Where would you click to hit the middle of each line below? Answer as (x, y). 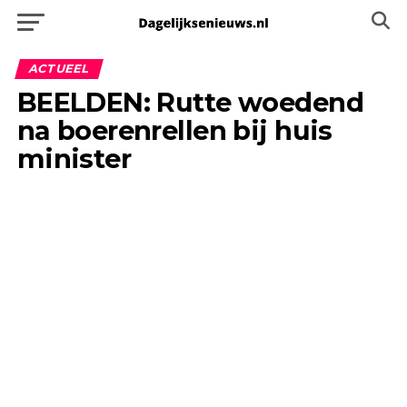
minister (74, 159)
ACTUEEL (59, 69)
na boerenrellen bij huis (174, 130)
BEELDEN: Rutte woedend (190, 102)
